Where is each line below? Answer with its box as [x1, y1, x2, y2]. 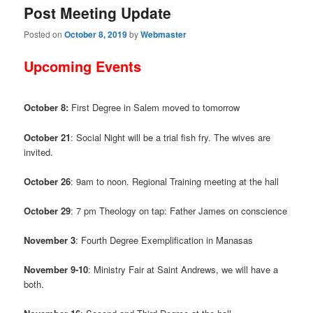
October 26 [24, 174, 71, 188]
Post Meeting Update [24, 1, 172, 23]
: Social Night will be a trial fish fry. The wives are [71, 130, 271, 144]
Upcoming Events [24, 55, 142, 76]
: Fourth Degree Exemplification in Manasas [75, 233, 254, 247]
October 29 [24, 203, 71, 217]
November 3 [24, 233, 76, 247]
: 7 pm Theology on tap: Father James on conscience [71, 203, 288, 217]
